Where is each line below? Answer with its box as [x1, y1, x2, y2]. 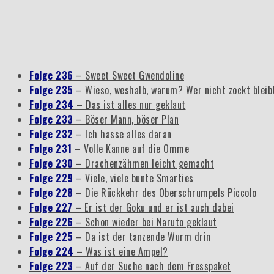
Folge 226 [29, 214, 76, 229]
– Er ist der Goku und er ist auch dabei [75, 199, 234, 215]
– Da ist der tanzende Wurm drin [76, 229, 211, 244]
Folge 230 [29, 155, 76, 171]
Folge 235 [29, 82, 76, 97]
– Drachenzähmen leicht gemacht [76, 155, 214, 171]
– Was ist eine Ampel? [76, 243, 168, 259]
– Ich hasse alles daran [76, 126, 172, 141]
